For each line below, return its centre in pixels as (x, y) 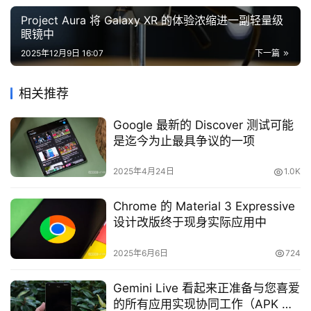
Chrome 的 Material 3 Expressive (204, 207)
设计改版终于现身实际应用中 (190, 222)
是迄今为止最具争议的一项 (184, 141)
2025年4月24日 (143, 171)
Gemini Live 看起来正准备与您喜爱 (206, 288)
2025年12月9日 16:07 (62, 53)
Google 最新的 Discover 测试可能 (203, 125)
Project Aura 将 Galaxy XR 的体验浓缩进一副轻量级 (152, 20)
